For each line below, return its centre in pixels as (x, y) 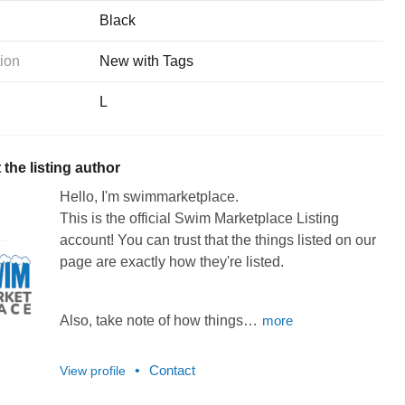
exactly (142, 261)
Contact (172, 370)
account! (86, 240)
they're (221, 261)
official (150, 218)
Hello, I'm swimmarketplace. (149, 196)
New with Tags (147, 61)
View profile (92, 370)
